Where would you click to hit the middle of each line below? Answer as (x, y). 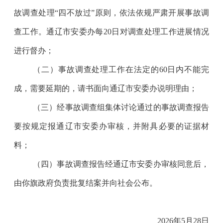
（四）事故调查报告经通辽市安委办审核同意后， (121, 164)
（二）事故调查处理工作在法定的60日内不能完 (121, 69)
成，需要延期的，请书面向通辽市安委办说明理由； (105, 88)
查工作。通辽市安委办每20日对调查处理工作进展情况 (111, 31)
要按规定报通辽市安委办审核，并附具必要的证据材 (111, 126)
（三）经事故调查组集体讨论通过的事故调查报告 (121, 107)
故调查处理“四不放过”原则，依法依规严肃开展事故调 (111, 12)
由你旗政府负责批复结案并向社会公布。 (85, 183)
